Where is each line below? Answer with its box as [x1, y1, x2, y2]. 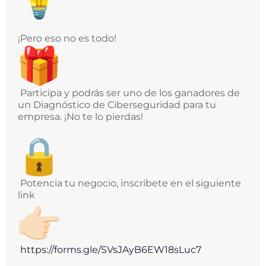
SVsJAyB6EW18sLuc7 [101, 244, 201, 256]
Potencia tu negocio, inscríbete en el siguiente [18, 178, 241, 189]
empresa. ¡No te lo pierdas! [18, 111, 143, 123]
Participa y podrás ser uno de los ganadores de [18, 87, 240, 99]
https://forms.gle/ [20, 244, 101, 256]
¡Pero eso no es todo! [18, 33, 119, 45]
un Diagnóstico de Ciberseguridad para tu [18, 99, 216, 111]
